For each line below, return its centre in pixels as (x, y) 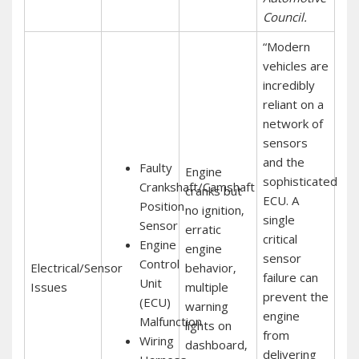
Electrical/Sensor (76, 267)
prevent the (295, 296)
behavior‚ (210, 267)
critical (280, 238)
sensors (285, 142)
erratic (203, 229)
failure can (290, 277)
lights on (208, 325)
